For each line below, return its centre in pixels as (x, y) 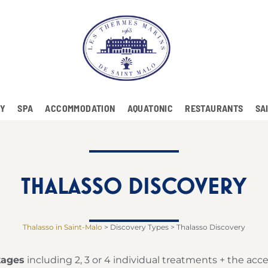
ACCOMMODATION (80, 108)
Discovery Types (139, 227)
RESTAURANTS (214, 108)
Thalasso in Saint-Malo (62, 227)
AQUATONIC (150, 108)
